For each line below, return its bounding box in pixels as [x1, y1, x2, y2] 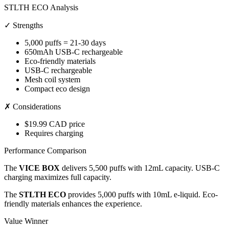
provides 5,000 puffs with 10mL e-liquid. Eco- [66, 190, 218, 199]
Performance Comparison [4, 146, 86, 155]
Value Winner [4, 217, 48, 226]
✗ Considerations [4, 102, 61, 111]
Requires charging [25, 129, 83, 138]
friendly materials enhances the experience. [4, 199, 142, 209]
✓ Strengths [4, 21, 43, 30]
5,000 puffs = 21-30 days [25, 38, 106, 48]
